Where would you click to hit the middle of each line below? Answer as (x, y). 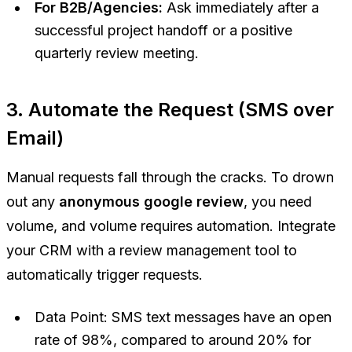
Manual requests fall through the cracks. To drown (170, 178)
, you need (278, 202)
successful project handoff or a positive (163, 31)
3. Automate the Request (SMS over (170, 110)
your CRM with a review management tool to (152, 251)
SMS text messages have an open (220, 317)
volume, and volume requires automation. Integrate (171, 226)
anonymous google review (151, 202)
